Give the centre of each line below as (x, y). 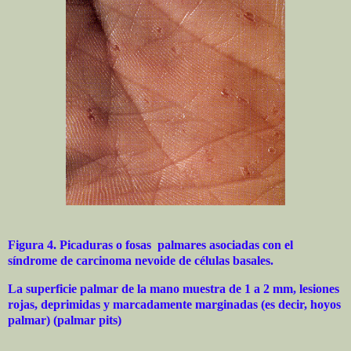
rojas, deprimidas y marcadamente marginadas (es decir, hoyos (174, 304)
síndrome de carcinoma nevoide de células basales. (141, 261)
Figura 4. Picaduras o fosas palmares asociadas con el (150, 245)
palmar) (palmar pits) (65, 320)
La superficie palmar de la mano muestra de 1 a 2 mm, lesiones (174, 288)
